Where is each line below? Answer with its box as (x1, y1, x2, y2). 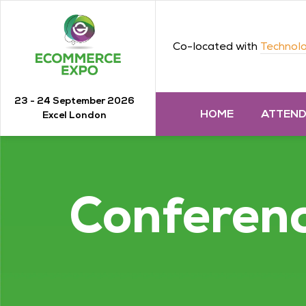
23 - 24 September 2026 (14, 94, 135, 107)
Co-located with (173, 39, 260, 53)
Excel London (42, 109, 107, 121)
